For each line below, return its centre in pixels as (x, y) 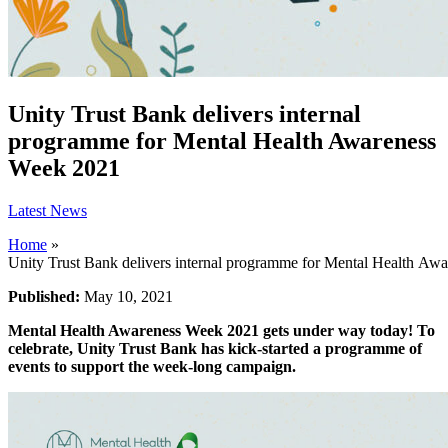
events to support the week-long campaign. (152, 367)
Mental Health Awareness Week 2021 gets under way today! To (221, 331)
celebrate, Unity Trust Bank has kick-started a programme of (215, 349)
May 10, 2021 (128, 297)
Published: (46, 297)
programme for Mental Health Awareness (222, 141)
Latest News (47, 211)
